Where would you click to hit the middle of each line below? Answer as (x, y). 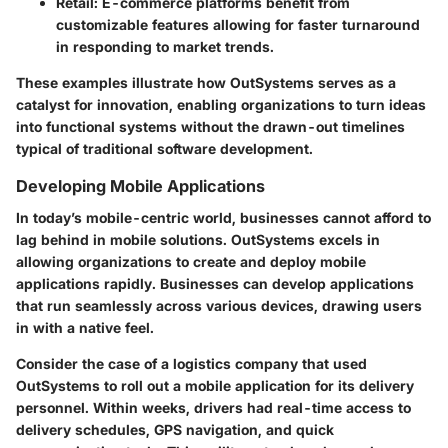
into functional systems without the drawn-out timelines (210, 126)
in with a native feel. (85, 328)
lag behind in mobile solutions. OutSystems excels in (198, 240)
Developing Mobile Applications (140, 186)
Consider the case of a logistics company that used (191, 364)
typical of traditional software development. (164, 148)
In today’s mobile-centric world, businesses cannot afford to (223, 218)
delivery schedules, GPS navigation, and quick (175, 430)
